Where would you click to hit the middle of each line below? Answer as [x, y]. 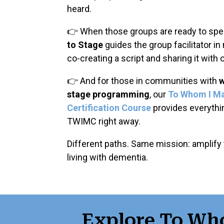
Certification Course [110, 107]
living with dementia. [108, 157]
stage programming [108, 94]
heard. [79, 8]
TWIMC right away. [104, 121]
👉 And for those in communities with [143, 80]
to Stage [85, 44]
